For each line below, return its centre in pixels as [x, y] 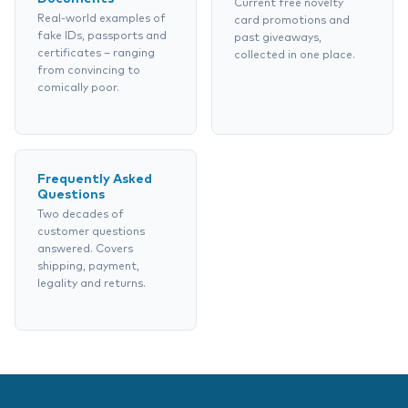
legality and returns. [92, 284]
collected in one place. [295, 56]
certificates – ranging [96, 54]
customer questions [91, 232]
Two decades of [81, 215]
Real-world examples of [102, 19]
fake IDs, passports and [102, 36]
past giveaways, [278, 38]
